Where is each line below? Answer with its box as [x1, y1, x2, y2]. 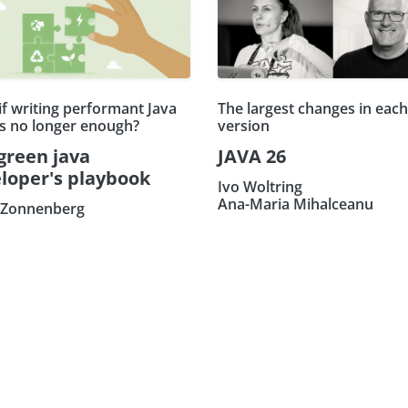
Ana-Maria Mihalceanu [218, 193, 373, 214]
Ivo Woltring [218, 176, 302, 197]
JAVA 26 [218, 143, 286, 168]
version [218, 115, 270, 136]
